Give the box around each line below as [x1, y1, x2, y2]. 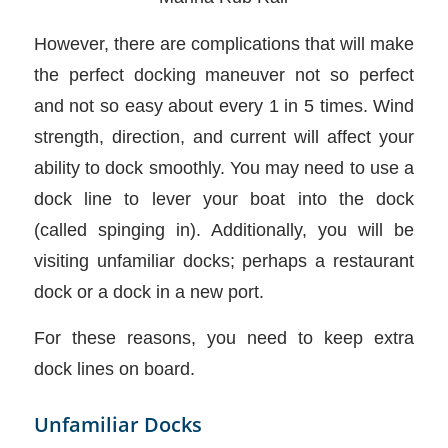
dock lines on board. [33, 358, 195, 380]
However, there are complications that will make [33, 32, 415, 54]
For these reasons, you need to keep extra [33, 327, 415, 349]
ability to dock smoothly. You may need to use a [33, 156, 415, 178]
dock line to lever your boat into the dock [33, 187, 415, 209]
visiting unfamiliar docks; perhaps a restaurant [33, 249, 415, 271]
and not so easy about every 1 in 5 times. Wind [33, 94, 415, 116]
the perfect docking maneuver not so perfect [33, 63, 415, 85]
